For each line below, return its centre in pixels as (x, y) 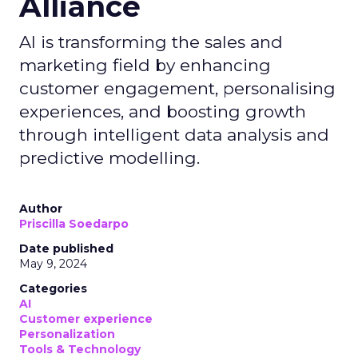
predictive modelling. (109, 158)
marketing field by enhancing (145, 65)
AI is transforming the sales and (151, 42)
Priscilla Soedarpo (74, 224)
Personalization (67, 334)
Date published (66, 249)
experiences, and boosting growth (163, 111)
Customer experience (86, 319)
